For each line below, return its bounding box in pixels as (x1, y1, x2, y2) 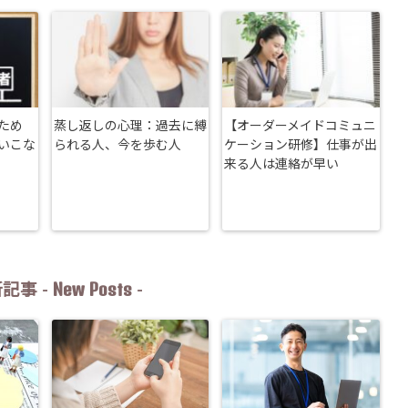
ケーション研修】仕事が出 (224, 139, 377, 153)
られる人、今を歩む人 (53, 139, 181, 153)
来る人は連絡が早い (224, 158, 339, 172)
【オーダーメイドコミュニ (224, 120, 376, 134)
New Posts (53, 279, 132, 301)
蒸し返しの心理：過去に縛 (53, 120, 207, 134)
